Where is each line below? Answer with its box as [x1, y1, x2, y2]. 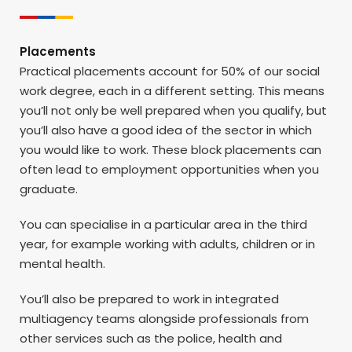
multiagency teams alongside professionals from [20, 310, 309, 327]
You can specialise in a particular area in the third [20, 215, 307, 233]
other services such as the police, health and [20, 329, 282, 346]
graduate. [20, 180, 78, 197]
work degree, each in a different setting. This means [20, 82, 324, 99]
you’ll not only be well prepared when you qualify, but [20, 101, 327, 119]
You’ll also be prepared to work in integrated [20, 290, 279, 307]
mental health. [20, 255, 105, 272]
